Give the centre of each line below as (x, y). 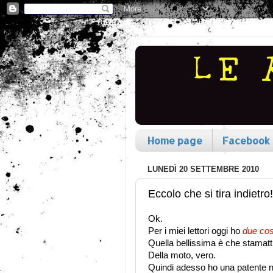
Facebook (246, 140)
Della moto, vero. (182, 255)
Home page (175, 140)
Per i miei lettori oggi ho (195, 231)
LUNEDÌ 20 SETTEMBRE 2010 (203, 169)
